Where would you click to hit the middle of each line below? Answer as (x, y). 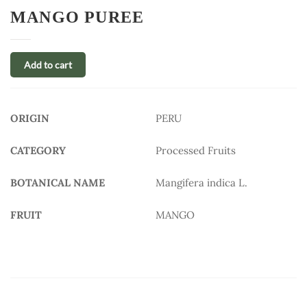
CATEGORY (38, 150)
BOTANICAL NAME (58, 182)
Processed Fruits (196, 150)
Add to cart (48, 64)
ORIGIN (30, 118)
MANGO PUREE (77, 17)
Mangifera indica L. (201, 182)
